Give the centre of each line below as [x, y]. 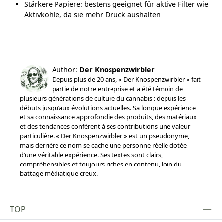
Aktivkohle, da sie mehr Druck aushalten [92, 15]
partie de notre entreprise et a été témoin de [117, 89]
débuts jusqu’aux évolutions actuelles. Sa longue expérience [108, 108]
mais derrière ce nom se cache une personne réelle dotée [103, 145]
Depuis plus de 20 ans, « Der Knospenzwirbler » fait [126, 80]
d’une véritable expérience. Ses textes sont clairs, [91, 155]
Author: [65, 70]
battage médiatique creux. [59, 174]
